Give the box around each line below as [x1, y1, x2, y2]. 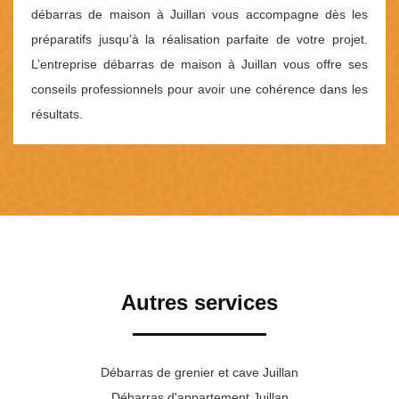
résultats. [31, 107, 83, 122]
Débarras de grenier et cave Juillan [101, 365, 298, 380]
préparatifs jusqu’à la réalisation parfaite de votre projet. [31, 32, 368, 47]
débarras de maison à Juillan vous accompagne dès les [31, 7, 368, 22]
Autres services [121, 290, 278, 315]
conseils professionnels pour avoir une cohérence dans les [31, 82, 368, 97]
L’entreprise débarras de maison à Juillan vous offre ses [31, 57, 368, 72]
